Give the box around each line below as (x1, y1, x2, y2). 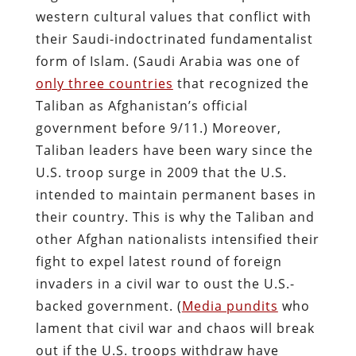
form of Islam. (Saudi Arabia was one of (35, 52, 300, 70)
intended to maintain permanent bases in (35, 185, 316, 203)
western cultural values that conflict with (35, 7, 311, 25)
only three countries (35, 74, 173, 92)
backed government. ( (35, 296, 182, 315)
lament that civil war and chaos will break (35, 319, 315, 337)
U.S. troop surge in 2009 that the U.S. (35, 163, 287, 181)
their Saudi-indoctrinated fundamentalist (35, 29, 313, 48)
